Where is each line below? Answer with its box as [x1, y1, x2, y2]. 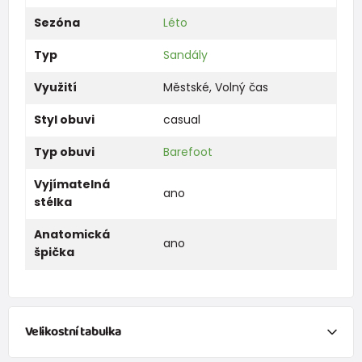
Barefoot [162, 143, 213, 160]
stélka [33, 193, 72, 210]
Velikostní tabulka [24, 321, 122, 342]
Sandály [162, 46, 208, 63]
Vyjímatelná [33, 175, 110, 192]
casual [162, 111, 200, 128]
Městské [162, 78, 209, 95]
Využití [33, 78, 77, 95]
